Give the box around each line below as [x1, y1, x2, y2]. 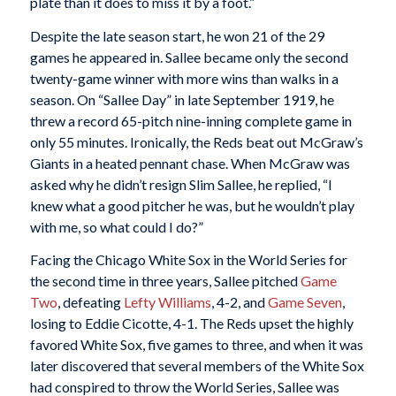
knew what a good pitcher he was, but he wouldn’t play [29, 196, 354, 214]
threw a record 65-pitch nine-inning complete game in [29, 111, 352, 129]
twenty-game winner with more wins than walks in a [29, 69, 339, 87]
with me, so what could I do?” [29, 217, 203, 235]
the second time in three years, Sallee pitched [29, 272, 301, 290]
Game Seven [267, 293, 342, 311]
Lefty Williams [123, 293, 211, 311]
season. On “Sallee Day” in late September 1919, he [29, 90, 334, 108]
